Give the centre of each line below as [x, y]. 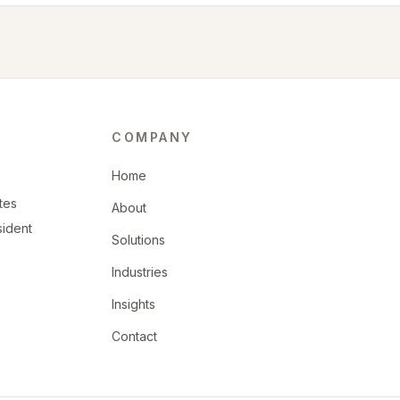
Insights [134, 304]
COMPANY [152, 137]
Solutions [139, 240]
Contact [135, 336]
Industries [140, 272]
